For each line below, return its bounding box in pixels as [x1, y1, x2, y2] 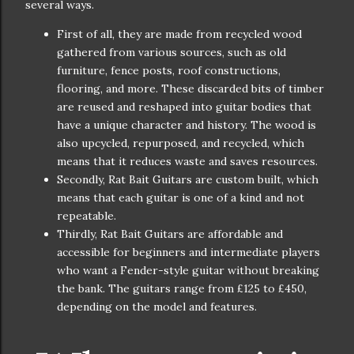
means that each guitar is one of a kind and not [57, 190, 304, 205]
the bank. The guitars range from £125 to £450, [57, 281, 307, 296]
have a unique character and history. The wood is [57, 117, 316, 132]
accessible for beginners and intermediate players [57, 244, 320, 259]
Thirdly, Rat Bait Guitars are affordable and [57, 226, 283, 241]
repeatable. [57, 208, 116, 223]
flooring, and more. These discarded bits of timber [57, 81, 324, 96]
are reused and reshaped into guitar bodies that [57, 99, 311, 114]
